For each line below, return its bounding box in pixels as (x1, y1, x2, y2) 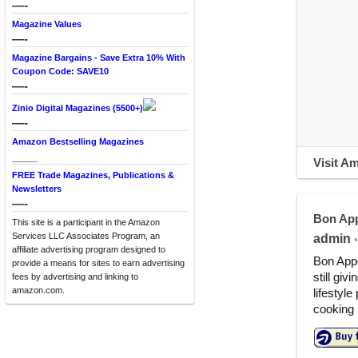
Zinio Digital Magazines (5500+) (12, 103, 143, 113)
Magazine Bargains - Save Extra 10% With (12, 53, 185, 62)
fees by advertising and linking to (12, 272, 138, 281)
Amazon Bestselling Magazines (12, 137, 144, 146)
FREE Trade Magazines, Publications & (12, 170, 174, 180)
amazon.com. (12, 285, 65, 295)
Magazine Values (12, 19, 82, 29)
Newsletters (12, 184, 62, 193)
